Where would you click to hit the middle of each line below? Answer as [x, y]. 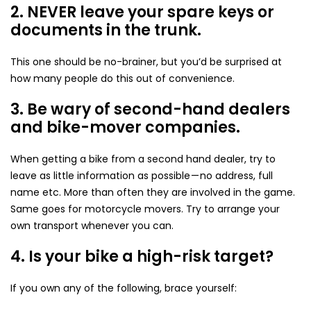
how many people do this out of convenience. [123, 78]
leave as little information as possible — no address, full [142, 175]
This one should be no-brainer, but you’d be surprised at [146, 61]
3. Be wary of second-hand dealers [150, 109]
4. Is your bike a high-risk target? [142, 256]
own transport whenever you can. [92, 225]
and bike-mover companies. [125, 127]
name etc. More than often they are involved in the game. [153, 192]
